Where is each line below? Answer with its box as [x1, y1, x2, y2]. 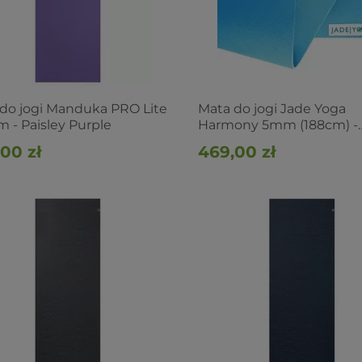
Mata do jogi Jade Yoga [197, 101, 346, 116]
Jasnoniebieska [197, 133, 297, 149]
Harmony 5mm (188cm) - [197, 117, 358, 133]
